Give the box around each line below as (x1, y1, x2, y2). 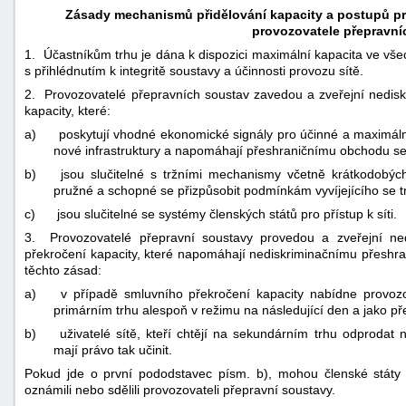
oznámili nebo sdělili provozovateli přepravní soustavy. (24, 382, 335, 397)
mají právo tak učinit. (53, 342, 172, 357)
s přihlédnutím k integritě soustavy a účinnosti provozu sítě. (24, 63, 363, 78)
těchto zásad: (24, 262, 101, 277)
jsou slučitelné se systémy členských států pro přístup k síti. (57, 206, 397, 221)
